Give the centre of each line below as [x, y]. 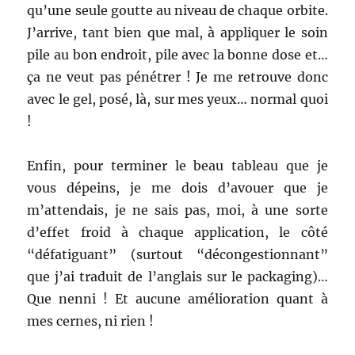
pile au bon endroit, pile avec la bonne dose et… [177, 55]
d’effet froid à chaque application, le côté [177, 233]
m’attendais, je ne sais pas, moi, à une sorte [177, 210]
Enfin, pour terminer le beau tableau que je [177, 166]
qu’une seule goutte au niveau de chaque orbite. [177, 11]
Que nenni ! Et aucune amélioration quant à [177, 299]
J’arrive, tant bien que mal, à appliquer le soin [177, 33]
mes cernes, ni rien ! [91, 321]
